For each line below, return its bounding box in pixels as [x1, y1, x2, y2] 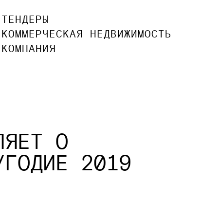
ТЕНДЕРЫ [1, 13, 50, 25]
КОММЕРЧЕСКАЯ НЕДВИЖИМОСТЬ [1, 28, 172, 40]
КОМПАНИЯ [1, 42, 56, 54]
